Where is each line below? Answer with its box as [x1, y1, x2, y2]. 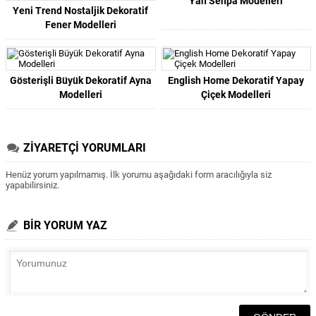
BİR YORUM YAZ [23, 219, 107, 232]
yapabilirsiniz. [6, 180, 59, 190]
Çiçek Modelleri [201, 89, 272, 100]
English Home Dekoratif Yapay [168, 75, 305, 86]
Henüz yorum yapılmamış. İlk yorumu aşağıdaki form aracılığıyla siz [6, 169, 272, 180]
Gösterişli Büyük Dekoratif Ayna [9, 75, 152, 86]
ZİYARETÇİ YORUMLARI [23, 141, 146, 154]
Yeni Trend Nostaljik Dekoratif [13, 5, 149, 16]
